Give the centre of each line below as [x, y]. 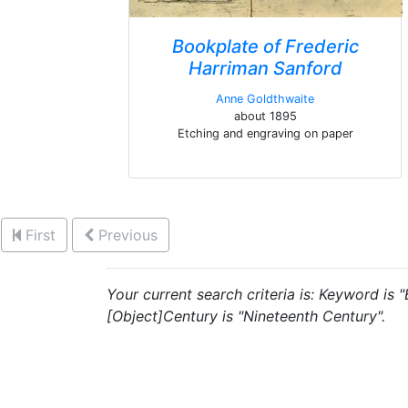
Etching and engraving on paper [265, 133]
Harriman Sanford [265, 68]
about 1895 [265, 116]
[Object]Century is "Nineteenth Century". [246, 316]
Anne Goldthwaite [265, 99]
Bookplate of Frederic [265, 46]
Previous [128, 235]
